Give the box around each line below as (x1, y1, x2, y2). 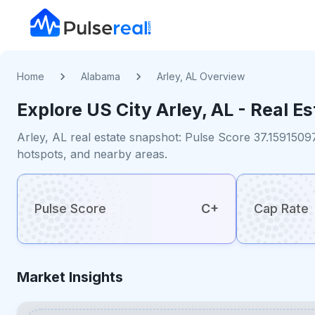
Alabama (81, 70, 120, 82)
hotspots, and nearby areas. (17, 147, 167, 161)
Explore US (17, 99, 116, 120)
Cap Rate (254, 201, 309, 216)
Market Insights (17, 269, 123, 285)
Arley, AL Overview (157, 70, 245, 82)
